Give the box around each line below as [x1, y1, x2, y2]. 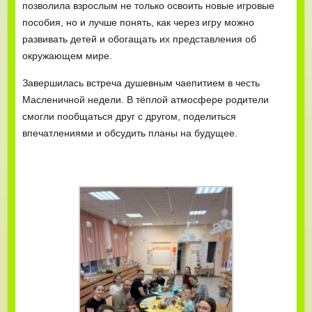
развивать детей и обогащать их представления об [22, 33, 256, 45]
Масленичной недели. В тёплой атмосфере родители [22, 93, 269, 105]
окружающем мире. [22, 49, 112, 61]
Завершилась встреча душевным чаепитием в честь [22, 77, 260, 88]
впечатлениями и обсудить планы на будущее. [22, 127, 237, 139]
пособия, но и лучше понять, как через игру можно [22, 16, 254, 28]
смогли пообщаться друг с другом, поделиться [22, 110, 236, 122]
